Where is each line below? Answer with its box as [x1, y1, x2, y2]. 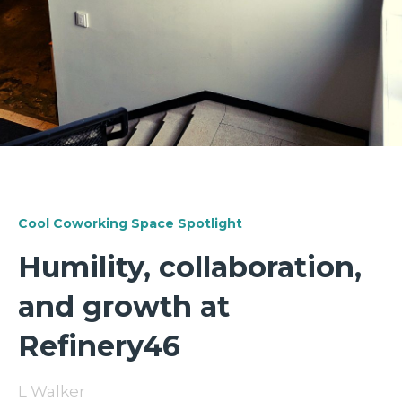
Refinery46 [18, 328, 180, 363]
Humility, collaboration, [18, 249, 362, 284]
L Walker [18, 381, 85, 400]
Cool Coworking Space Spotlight [18, 214, 242, 232]
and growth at [18, 288, 230, 324]
